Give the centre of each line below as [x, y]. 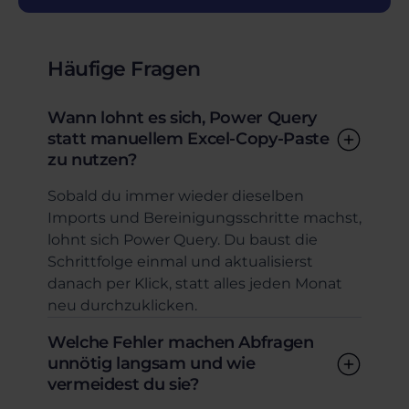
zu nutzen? [92, 160]
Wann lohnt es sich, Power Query [182, 118]
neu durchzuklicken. [122, 305]
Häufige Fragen [124, 69]
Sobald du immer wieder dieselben [176, 196]
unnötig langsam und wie [152, 363]
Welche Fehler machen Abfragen [181, 342]
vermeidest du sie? [123, 384]
